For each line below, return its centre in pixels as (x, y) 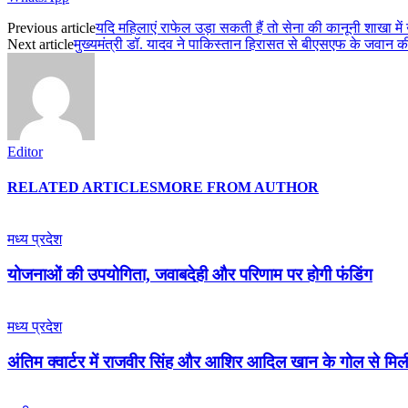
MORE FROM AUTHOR (238, 188)
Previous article (51, 27)
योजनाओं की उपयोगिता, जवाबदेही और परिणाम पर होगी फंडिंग (190, 275)
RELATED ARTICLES (82, 188)
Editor (25, 151)
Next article (41, 44)
